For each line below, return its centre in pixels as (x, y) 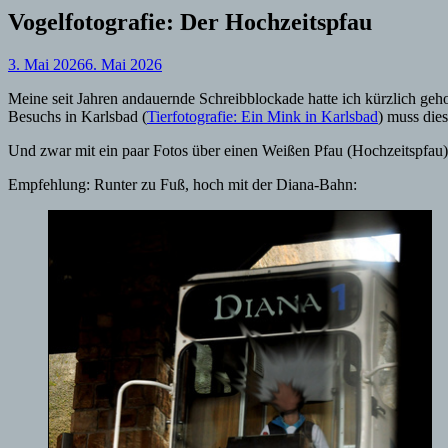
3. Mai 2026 (46, 64)
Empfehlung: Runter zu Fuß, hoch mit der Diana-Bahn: (182, 184)
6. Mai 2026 (123, 64)
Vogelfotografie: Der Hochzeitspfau (190, 21)
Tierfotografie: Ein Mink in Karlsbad (262, 116)
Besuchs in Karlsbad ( (77, 116)
